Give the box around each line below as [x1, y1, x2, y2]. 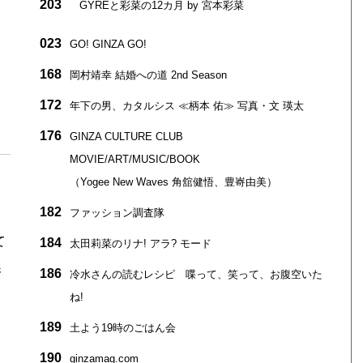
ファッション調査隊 [69, 206, 164, 219]
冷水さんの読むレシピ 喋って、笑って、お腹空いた [69, 267, 322, 280]
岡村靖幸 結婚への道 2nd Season [69, 68, 227, 81]
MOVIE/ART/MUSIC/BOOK [69, 152, 200, 165]
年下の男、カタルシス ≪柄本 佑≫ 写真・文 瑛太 [69, 99, 304, 112]
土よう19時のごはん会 [69, 321, 176, 334]
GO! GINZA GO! [69, 37, 147, 50]
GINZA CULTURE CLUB [69, 130, 183, 143]
